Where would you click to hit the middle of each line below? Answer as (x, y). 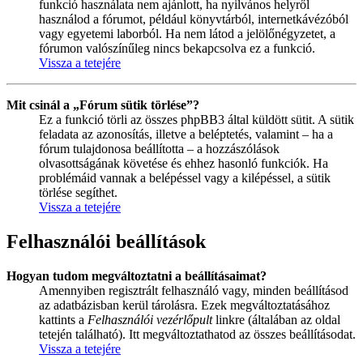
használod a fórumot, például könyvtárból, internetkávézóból (194, 19)
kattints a (63, 319)
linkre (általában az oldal (276, 319)
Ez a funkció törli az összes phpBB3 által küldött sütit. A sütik (196, 120)
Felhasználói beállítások (106, 241)
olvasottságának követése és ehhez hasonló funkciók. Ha (184, 164)
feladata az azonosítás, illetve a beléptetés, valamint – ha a (186, 135)
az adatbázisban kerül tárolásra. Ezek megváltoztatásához (184, 305)
